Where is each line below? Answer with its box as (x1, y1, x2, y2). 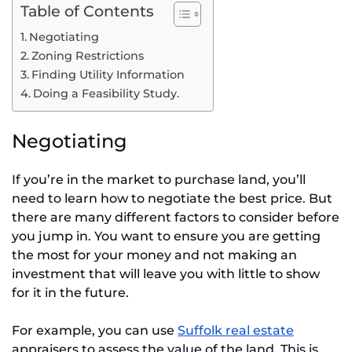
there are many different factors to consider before (12, 210, 339, 225)
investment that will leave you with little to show (12, 266, 320, 282)
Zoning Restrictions (31, 48, 144, 63)
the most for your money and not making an (12, 247, 297, 263)
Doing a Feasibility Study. (32, 86, 179, 101)
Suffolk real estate (178, 323, 294, 339)
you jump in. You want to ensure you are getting (12, 229, 321, 244)
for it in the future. (12, 285, 129, 301)
